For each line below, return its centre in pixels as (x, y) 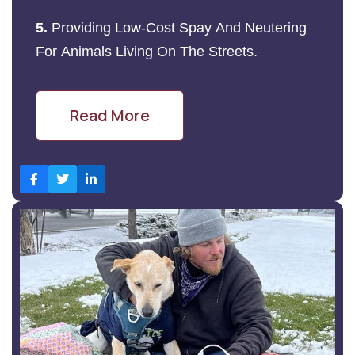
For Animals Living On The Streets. (147, 51)
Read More (110, 115)
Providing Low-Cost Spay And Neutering (179, 27)
